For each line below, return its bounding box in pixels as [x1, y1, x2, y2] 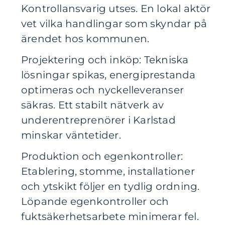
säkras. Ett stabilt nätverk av [21, 99, 164, 111]
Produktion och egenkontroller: [21, 150, 183, 163]
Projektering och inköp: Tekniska [21, 54, 189, 66]
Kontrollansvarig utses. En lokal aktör [21, 3, 211, 15]
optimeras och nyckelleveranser [21, 84, 184, 96]
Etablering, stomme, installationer [21, 165, 195, 178]
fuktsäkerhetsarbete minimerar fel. [21, 210, 199, 223]
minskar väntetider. [21, 129, 121, 142]
